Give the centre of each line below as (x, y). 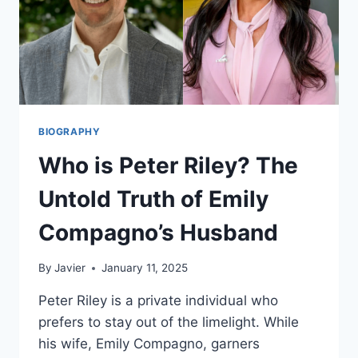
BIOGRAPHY (70, 131)
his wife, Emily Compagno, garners (149, 344)
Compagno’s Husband (158, 232)
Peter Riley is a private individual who (158, 301)
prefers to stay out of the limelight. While (169, 322)
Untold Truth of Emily (153, 199)
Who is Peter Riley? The (168, 165)
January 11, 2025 (145, 268)
